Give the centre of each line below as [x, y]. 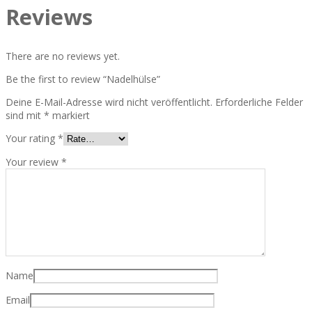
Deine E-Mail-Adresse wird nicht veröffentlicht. [109, 102]
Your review [33, 162]
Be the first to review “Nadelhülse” [83, 79]
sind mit [25, 115]
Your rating [32, 138]
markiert [70, 115]
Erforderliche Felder [259, 102]
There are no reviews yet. [63, 56]
